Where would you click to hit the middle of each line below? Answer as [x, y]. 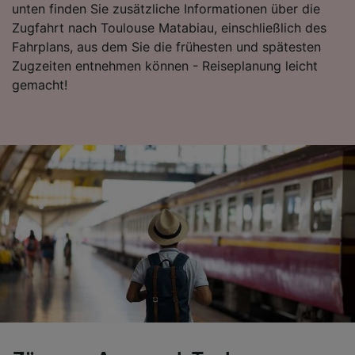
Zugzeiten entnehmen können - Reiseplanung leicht [165, 65]
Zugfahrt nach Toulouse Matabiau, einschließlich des [169, 27]
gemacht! [40, 84]
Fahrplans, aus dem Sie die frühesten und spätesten [166, 46]
